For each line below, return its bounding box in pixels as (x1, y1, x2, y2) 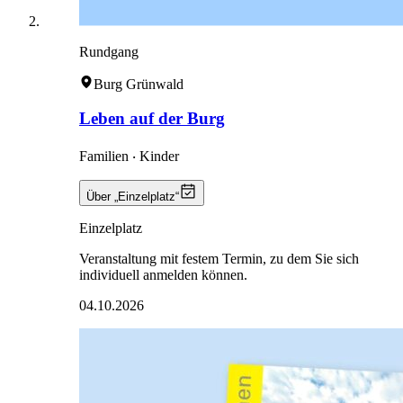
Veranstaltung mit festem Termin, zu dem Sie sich (79, 251, 359, 266)
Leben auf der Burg (79, 109, 225, 129)
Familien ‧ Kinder (79, 148, 179, 164)
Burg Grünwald (94, 76, 184, 92)
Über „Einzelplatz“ (86, 190, 179, 203)
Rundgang (79, 43, 139, 59)
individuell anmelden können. (79, 267, 247, 282)
